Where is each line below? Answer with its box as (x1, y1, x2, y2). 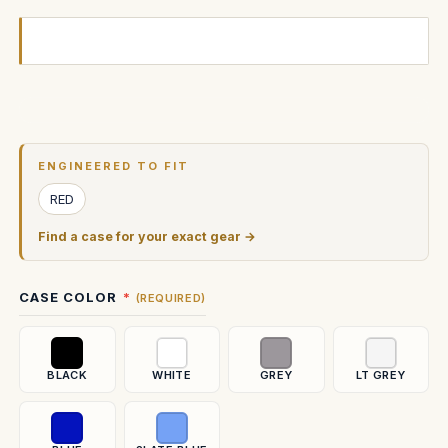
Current (19, 129, 73, 145)
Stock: (19, 149, 62, 165)
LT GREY (355, 368, 406, 382)
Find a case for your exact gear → (38, 229, 256, 244)
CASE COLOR (19, 289, 118, 305)
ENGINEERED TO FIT (38, 159, 189, 173)
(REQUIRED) (135, 291, 207, 305)
